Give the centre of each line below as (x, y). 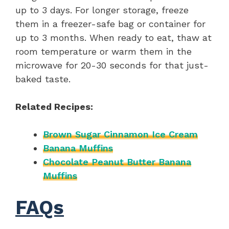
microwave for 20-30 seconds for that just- (112, 65)
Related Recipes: (54, 106)
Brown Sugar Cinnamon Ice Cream (120, 134)
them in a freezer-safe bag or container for (110, 24)
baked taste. (43, 79)
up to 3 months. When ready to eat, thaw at (113, 37)
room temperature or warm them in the (104, 51)
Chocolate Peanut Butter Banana (117, 162)
